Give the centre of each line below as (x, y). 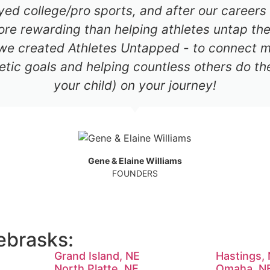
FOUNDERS (135, 173)
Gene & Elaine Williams (135, 160)
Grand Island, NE (97, 256)
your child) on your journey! (135, 85)
